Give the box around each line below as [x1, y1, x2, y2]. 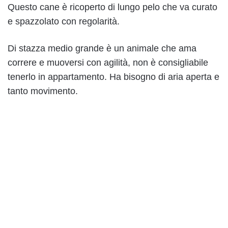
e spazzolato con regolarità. [8, 16, 120, 27]
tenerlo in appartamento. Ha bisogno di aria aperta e [8, 72, 219, 82]
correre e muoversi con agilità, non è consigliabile [8, 58, 208, 68]
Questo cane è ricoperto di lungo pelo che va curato [8, 2, 217, 13]
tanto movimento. [8, 86, 78, 97]
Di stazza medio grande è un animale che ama [8, 43, 196, 54]
